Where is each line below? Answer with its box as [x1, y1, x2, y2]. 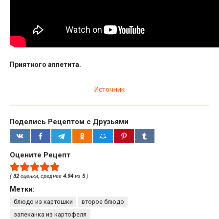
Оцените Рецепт [10, 150, 70, 159]
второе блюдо [81, 198, 124, 206]
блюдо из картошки [13, 198, 73, 206]
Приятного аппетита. [10, 61, 81, 69]
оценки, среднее [19, 173, 63, 179]
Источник [94, 86, 125, 94]
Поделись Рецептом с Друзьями [10, 117, 129, 127]
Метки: [10, 185, 35, 194]
